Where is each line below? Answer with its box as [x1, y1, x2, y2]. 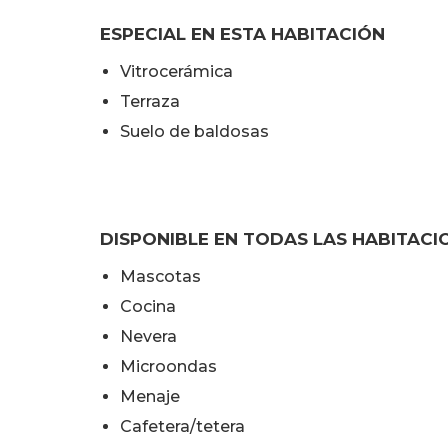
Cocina [120, 297, 176, 316]
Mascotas [120, 267, 201, 286]
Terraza [120, 92, 180, 111]
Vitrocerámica [120, 62, 233, 81]
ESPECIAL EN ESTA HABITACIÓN [100, 24, 385, 44]
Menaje [120, 387, 180, 406]
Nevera [120, 327, 177, 346]
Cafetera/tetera [120, 417, 245, 436]
